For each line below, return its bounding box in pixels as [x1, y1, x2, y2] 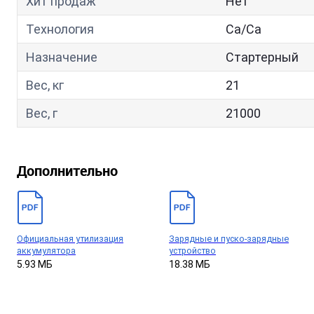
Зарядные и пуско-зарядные [169, 233, 289, 244]
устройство [169, 245, 216, 256]
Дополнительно [17, 161, 118, 180]
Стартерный [226, 50, 299, 64]
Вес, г [26, 106, 57, 121]
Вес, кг [26, 78, 64, 93]
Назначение [26, 50, 97, 64]
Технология [26, 22, 94, 36]
